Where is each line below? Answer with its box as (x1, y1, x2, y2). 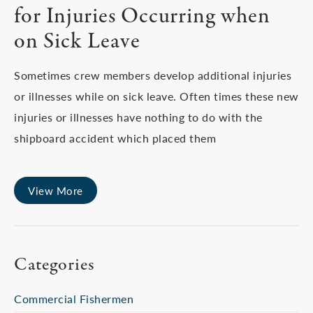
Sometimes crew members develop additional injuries (14, 67, 291, 83)
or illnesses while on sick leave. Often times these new (14, 88, 299, 104)
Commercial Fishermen (14, 291, 133, 307)
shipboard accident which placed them (14, 130, 216, 146)
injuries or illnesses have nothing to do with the (14, 109, 263, 125)
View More (28, 183, 83, 198)
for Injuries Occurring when (14, 1, 270, 32)
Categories (14, 252, 95, 277)
